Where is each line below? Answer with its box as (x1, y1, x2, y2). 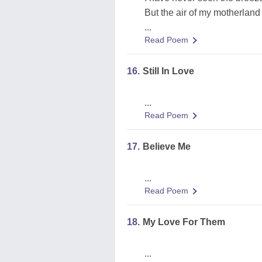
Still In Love (143, 66, 194, 76)
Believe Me (143, 142, 191, 151)
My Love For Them (143, 217, 225, 227)
